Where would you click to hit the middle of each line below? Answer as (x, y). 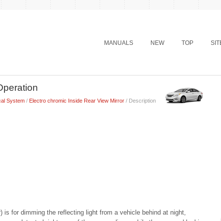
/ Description (140, 101)
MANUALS (118, 43)
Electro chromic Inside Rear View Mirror (76, 101)
